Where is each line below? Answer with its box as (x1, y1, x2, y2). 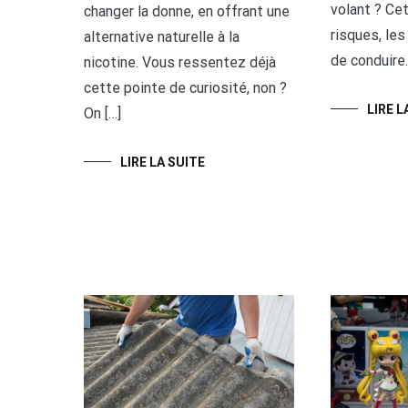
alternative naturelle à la (84, 27, 240, 46)
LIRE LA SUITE (120, 154, 205, 169)
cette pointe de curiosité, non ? (84, 78, 287, 97)
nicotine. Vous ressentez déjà (84, 53, 276, 71)
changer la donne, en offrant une (84, 2, 290, 20)
